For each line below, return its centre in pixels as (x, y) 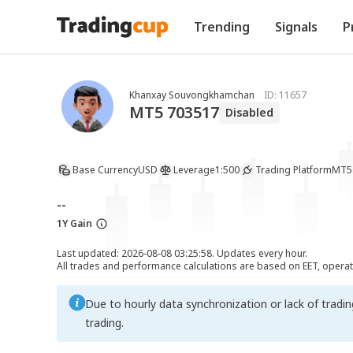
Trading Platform (294, 170)
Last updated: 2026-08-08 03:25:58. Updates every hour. (182, 253)
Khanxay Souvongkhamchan (192, 95)
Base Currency (105, 170)
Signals (296, 27)
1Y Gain (74, 223)
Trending (222, 27)
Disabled (249, 112)
